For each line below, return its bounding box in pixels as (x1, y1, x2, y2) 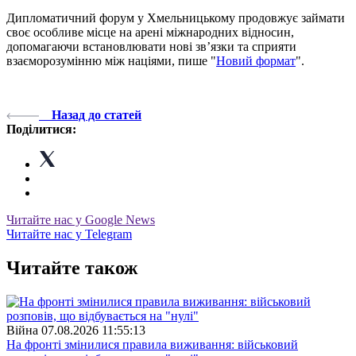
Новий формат (216, 53, 296, 68)
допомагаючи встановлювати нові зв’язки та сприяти (6, 39, 296, 53)
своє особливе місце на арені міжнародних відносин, (6, 25, 294, 39)
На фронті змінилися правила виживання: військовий (6, 337, 298, 351)
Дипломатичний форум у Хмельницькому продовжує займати (6, 10, 345, 25)
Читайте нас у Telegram (6, 226, 132, 241)
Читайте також (6, 257, 137, 278)
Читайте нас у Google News (6, 212, 155, 226)
